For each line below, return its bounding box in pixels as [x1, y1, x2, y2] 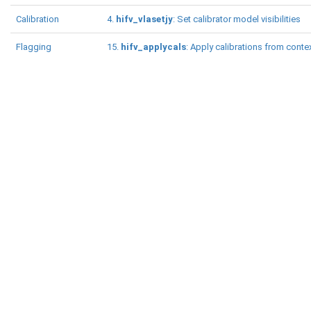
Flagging [16, 42, 51, 52]
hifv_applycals [121, 42, 186, 52]
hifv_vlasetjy [116, 14, 173, 24]
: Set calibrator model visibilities [173, 14, 301, 24]
